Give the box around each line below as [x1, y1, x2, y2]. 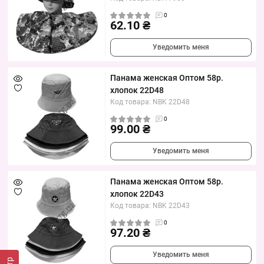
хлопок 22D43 [110, 189, 164, 199]
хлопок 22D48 [110, 85, 164, 95]
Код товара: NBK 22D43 [110, 202, 190, 210]
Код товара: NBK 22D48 [110, 98, 190, 107]
